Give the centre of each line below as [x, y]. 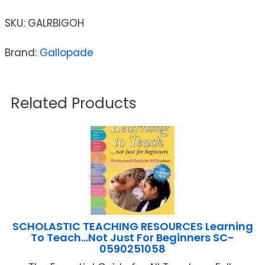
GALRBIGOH [56, 23]
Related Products [74, 103]
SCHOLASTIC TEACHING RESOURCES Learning [132, 226]
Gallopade [67, 52]
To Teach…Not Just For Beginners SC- [132, 237]
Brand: [22, 52]
